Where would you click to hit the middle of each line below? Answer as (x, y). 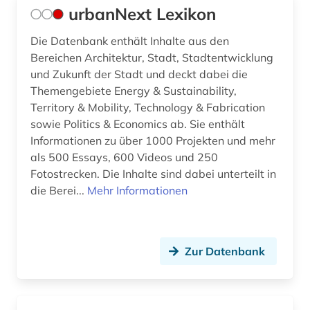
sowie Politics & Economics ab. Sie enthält (138, 124)
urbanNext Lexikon (142, 14)
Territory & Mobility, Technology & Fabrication (148, 108)
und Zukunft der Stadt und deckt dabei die (139, 74)
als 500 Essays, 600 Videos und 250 (124, 157)
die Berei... (59, 191)
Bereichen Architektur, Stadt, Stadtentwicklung (152, 58)
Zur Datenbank (225, 252)
